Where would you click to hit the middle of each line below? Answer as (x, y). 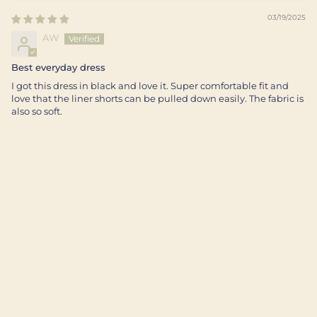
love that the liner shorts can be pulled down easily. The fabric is (157, 99)
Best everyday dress (58, 68)
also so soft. (37, 111)
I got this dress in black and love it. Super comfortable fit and (150, 86)
